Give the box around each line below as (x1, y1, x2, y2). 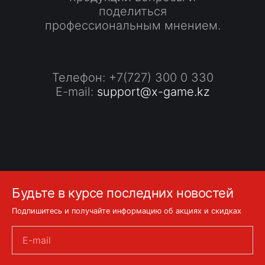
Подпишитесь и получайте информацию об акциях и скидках (12, 206, 241, 215)
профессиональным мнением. (44, 18, 221, 33)
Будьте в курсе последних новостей (12, 185, 234, 201)
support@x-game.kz (96, 84, 210, 99)
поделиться (98, 4, 167, 18)
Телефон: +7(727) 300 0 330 (51, 70, 214, 85)
